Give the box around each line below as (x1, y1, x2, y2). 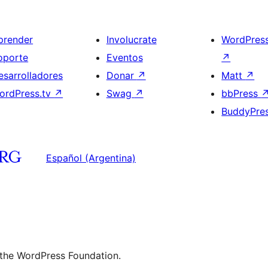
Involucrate (106, 33, 157, 45)
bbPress (221, 87, 261, 99)
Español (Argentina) (46, 151, 136, 164)
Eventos (106, 51, 143, 63)
